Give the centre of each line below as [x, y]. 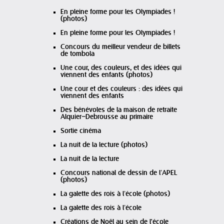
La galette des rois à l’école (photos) [115, 194]
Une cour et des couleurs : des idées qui [121, 89]
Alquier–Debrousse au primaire [107, 117]
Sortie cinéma [81, 131]
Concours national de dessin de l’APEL [119, 173]
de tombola [77, 54]
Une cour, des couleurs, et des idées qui [121, 68]
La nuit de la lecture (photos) [104, 145]
